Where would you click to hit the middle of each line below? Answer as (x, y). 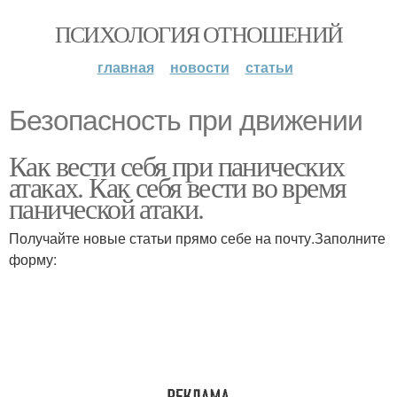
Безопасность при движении (186, 121)
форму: (33, 259)
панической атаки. (106, 208)
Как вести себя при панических (177, 165)
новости (199, 67)
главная (125, 67)
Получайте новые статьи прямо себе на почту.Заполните (197, 238)
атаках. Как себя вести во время (178, 187)
